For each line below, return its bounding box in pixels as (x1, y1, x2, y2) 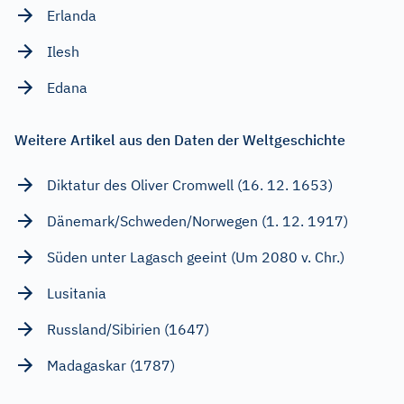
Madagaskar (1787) (47, 355, 175, 374)
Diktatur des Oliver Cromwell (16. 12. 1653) (47, 175, 333, 194)
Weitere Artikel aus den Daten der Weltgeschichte (14, 130, 345, 149)
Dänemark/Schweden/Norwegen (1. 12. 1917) (47, 211, 348, 230)
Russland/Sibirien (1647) (47, 319, 209, 338)
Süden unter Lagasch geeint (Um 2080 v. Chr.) (47, 247, 344, 266)
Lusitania (47, 283, 106, 302)
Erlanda (47, 5, 96, 24)
